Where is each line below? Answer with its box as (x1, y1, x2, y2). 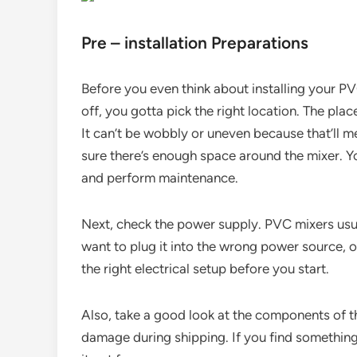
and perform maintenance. (81, 170, 238, 186)
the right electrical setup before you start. (81, 261, 329, 277)
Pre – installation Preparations (81, 33, 308, 53)
